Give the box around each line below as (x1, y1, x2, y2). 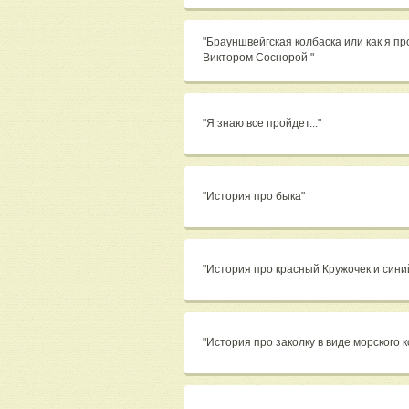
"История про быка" (203, 190, 305, 203)
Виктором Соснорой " (203, 51, 314, 64)
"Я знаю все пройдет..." (203, 117, 321, 130)
